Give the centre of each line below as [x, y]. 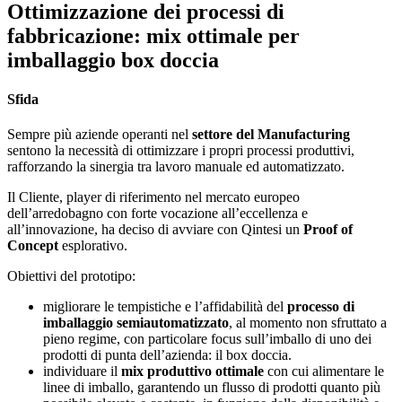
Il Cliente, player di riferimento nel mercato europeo [153, 197]
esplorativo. [93, 246]
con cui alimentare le [324, 371]
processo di [321, 307]
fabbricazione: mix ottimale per [153, 35]
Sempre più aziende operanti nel [100, 135]
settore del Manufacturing [271, 135]
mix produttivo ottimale [192, 371]
